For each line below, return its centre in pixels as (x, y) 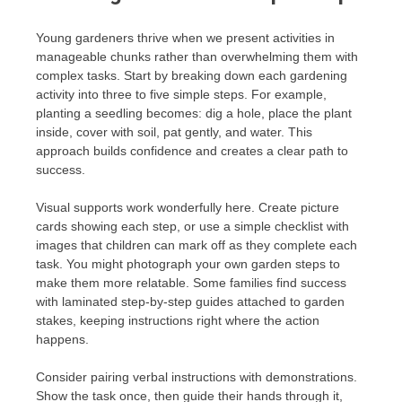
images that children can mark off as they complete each (197, 245)
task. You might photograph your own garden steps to (188, 264)
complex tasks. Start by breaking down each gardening (192, 76)
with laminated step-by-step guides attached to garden (190, 302)
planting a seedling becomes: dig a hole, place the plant (194, 114)
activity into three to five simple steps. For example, (181, 95)
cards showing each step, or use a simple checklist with (192, 227)
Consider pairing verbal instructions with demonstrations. (197, 377)
